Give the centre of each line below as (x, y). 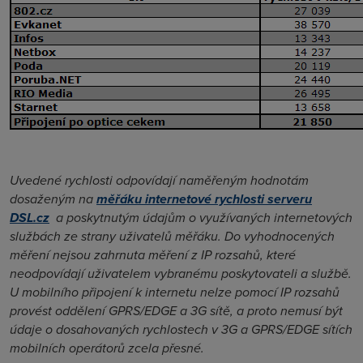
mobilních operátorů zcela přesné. (107, 348)
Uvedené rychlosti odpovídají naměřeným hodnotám (159, 180)
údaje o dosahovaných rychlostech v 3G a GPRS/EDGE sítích (181, 329)
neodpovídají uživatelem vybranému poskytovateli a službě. (181, 273)
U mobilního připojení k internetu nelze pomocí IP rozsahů (175, 292)
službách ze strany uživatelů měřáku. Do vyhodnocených (172, 236)
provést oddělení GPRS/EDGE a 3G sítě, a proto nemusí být (176, 311)
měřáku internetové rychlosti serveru (204, 199)
